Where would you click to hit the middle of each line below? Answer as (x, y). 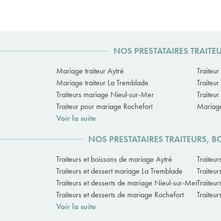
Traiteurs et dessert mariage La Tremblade (119, 171)
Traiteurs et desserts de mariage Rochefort (120, 195)
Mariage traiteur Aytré (90, 71)
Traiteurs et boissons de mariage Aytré (114, 159)
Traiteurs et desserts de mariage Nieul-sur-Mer (127, 183)
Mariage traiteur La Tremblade (102, 83)
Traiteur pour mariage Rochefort (104, 107)
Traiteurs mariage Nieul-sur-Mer (105, 95)
